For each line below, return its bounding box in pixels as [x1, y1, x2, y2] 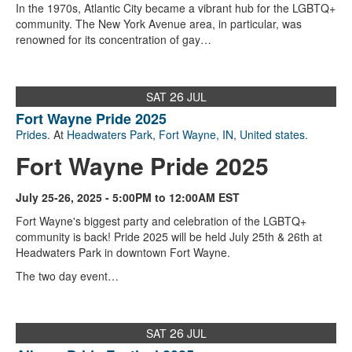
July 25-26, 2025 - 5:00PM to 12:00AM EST [16, 189, 240, 206]
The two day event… [16, 268, 119, 284]
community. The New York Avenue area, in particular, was [16, 16, 302, 32]
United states [240, 126, 305, 143]
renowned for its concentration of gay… [16, 31, 211, 48]
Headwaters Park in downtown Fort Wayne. [16, 244, 230, 261]
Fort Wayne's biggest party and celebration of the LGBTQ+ [16, 213, 306, 229]
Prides [16, 126, 47, 143]
